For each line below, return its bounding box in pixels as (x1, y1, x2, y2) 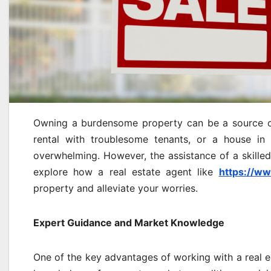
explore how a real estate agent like (33, 166, 219, 178)
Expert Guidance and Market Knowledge (33, 217, 224, 229)
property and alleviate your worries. (33, 182, 198, 194)
